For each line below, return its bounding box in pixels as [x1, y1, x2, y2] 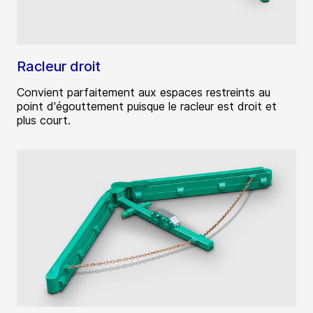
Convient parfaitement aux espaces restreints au [17, 85, 270, 100]
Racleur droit [17, 58, 101, 75]
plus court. [17, 113, 71, 128]
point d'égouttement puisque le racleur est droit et [17, 99, 277, 114]
